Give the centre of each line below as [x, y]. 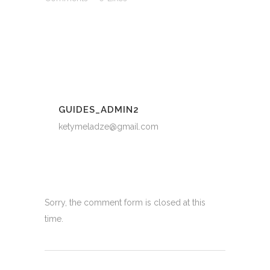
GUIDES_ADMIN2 [99, 109]
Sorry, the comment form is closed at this [125, 202]
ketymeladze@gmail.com [108, 126]
